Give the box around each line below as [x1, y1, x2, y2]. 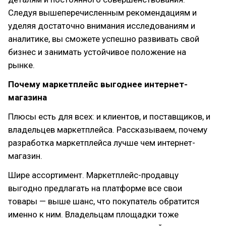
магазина [8, 92, 47, 102]
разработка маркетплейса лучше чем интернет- [8, 138, 195, 148]
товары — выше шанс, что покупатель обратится [8, 196, 199, 206]
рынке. [8, 60, 35, 70]
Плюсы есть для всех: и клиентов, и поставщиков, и [8, 111, 210, 122]
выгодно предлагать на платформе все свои [8, 183, 182, 193]
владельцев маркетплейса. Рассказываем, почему [8, 125, 207, 135]
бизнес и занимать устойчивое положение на [8, 47, 186, 57]
